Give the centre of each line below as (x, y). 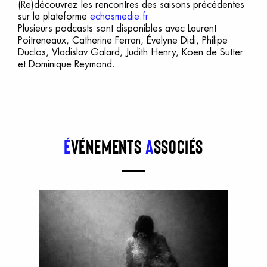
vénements (108, 147)
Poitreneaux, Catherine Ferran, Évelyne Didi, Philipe (123, 40)
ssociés (178, 147)
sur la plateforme (54, 16)
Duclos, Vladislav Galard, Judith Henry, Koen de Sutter (131, 52)
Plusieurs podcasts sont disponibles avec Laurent (117, 28)
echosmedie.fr (119, 16)
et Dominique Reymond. (68, 64)
